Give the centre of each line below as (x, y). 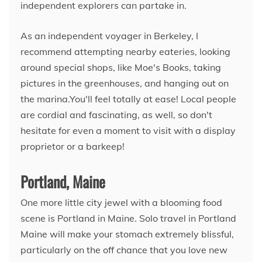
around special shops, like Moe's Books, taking (121, 67)
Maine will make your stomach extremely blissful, (127, 234)
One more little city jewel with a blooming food (121, 202)
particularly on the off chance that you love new (124, 249)
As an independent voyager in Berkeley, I (109, 35)
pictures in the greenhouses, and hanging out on (125, 83)
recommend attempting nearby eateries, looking (125, 51)
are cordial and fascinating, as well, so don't (116, 114)
